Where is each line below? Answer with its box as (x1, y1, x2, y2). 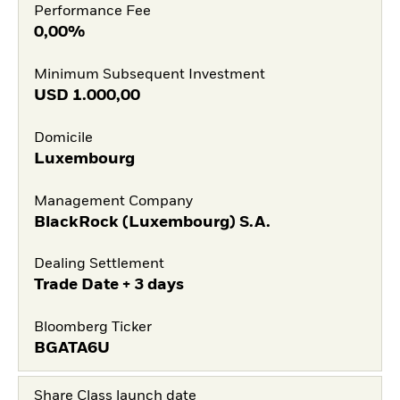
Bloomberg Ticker (33, 321, 152, 335)
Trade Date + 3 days (33, 277, 184, 294)
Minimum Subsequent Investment (33, 68, 265, 82)
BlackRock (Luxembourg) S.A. (33, 213, 271, 230)
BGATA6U (33, 340, 110, 356)
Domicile (33, 130, 93, 146)
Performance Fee (33, 4, 151, 20)
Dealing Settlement (33, 257, 164, 272)
